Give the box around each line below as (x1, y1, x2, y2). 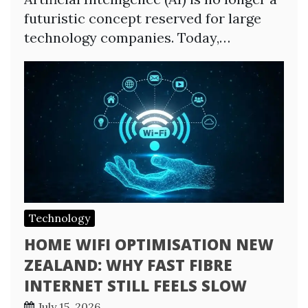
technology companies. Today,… (24, 28, 230, 46)
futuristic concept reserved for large (24, 9, 261, 27)
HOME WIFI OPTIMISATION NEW (24, 233, 274, 254)
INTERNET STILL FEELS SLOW (24, 274, 247, 296)
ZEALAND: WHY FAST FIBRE (24, 254, 232, 275)
